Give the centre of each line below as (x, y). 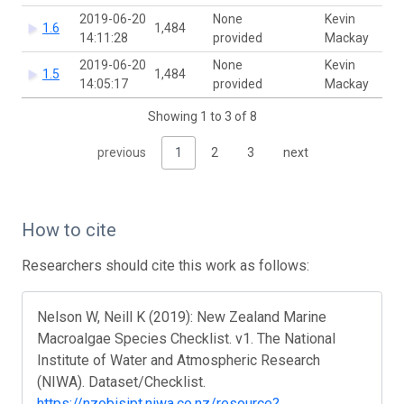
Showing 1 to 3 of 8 (202, 117)
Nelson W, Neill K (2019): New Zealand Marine (182, 317)
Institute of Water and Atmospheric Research (179, 360)
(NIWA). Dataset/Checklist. (121, 381)
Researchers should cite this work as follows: (165, 265)
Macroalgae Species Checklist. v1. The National (186, 338)
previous (122, 152)
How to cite (69, 230)
